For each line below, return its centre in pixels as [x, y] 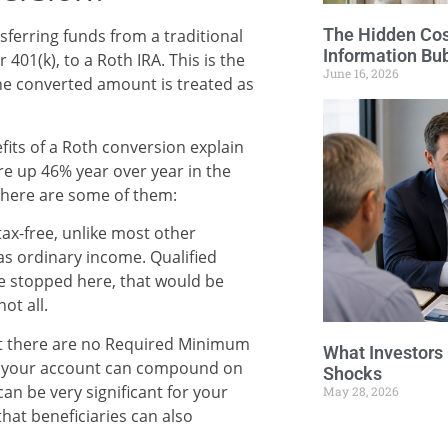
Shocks [352, 374]
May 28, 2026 [361, 391]
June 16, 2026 [361, 72]
